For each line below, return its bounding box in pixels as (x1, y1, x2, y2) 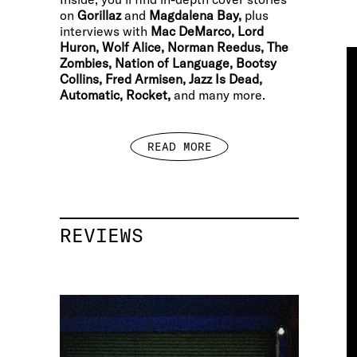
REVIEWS (60, 223, 143, 247)
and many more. (171, 87, 265, 103)
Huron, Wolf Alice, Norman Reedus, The (60, 39, 288, 55)
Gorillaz (77, 7, 121, 23)
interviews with (60, 23, 151, 39)
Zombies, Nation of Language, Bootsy (60, 55, 277, 71)
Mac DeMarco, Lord (151, 23, 264, 39)
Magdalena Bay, (149, 7, 241, 23)
